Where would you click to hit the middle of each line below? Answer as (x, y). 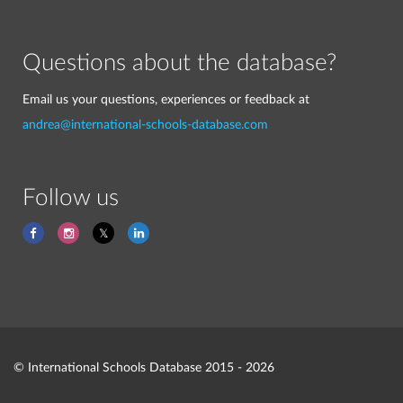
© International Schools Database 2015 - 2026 (144, 367)
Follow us (71, 198)
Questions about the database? (179, 63)
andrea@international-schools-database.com (145, 125)
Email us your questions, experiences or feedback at (166, 99)
